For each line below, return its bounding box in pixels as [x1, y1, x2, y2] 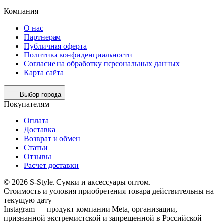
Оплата [24, 116, 49, 125]
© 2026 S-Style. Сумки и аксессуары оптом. [4, 177, 151, 186]
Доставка [24, 125, 55, 134]
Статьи [24, 143, 48, 152]
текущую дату [4, 195, 52, 204]
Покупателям [4, 99, 49, 108]
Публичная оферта [24, 41, 87, 50]
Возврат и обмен [24, 134, 80, 143]
